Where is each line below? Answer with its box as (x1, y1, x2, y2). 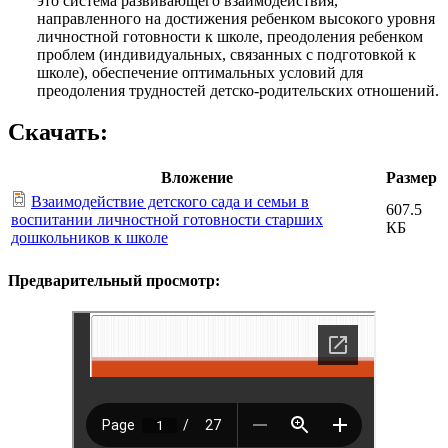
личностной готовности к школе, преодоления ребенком (36, 27, 423, 45)
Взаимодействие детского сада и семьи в (31, 193, 309, 211)
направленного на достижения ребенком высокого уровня (36, 9, 435, 27)
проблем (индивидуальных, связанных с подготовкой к (36, 45, 416, 63)
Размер (386, 169, 437, 187)
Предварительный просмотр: (8, 271, 220, 289)
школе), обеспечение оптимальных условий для (36, 63, 363, 81)
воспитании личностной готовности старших (11, 211, 323, 229)
